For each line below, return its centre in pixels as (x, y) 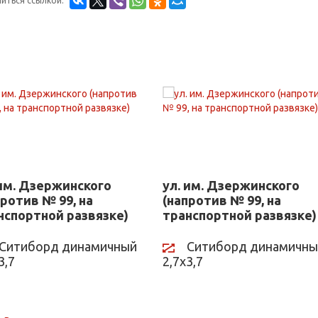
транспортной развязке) (240, 215)
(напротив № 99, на (222, 201)
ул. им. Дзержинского (231, 186)
